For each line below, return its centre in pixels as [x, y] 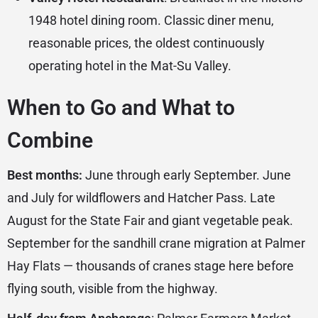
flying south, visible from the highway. [113, 289]
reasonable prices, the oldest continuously [147, 43]
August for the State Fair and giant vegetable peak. [150, 221]
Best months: [45, 175]
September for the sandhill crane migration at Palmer [156, 243]
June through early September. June [187, 175]
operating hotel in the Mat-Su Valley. [130, 66]
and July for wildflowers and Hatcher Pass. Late [141, 198]
